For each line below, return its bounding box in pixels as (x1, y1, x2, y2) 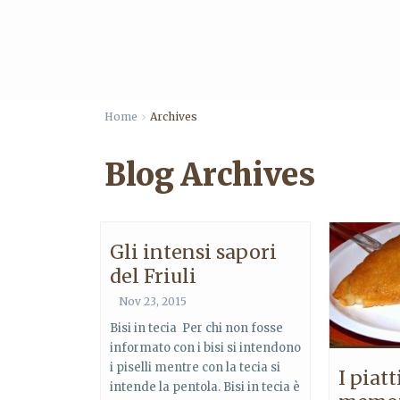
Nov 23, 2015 (119, 295, 187, 308)
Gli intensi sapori (110, 240, 277, 264)
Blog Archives (104, 156, 315, 194)
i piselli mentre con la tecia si (110, 360, 280, 375)
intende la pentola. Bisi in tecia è (110, 379, 300, 395)
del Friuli (110, 264, 196, 288)
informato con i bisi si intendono (110, 340, 301, 355)
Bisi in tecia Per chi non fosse (110, 321, 283, 336)
